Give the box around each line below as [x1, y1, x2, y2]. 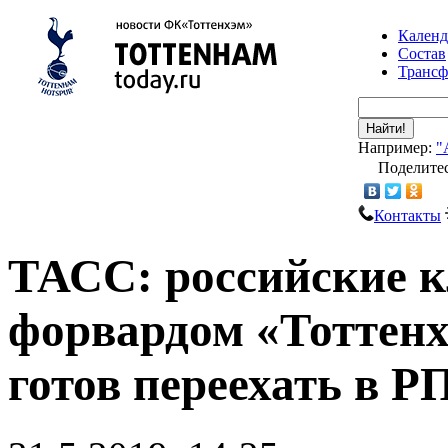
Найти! [366, 121, 406, 136]
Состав [398, 45, 446, 62]
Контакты [374, 207, 441, 224]
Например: [358, 139, 436, 156]
